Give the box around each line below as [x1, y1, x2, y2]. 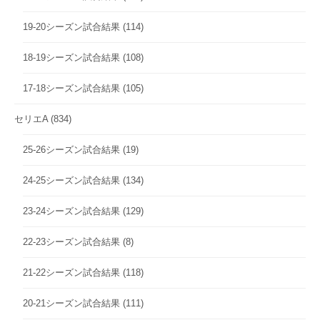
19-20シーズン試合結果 [23, 21, 120, 32]
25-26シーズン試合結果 [23, 144, 120, 155]
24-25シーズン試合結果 [23, 174, 120, 186]
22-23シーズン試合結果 [23, 236, 120, 247]
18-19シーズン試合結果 [23, 51, 120, 63]
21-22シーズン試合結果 [23, 266, 120, 278]
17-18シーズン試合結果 [23, 82, 120, 94]
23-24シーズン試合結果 [23, 205, 120, 216]
